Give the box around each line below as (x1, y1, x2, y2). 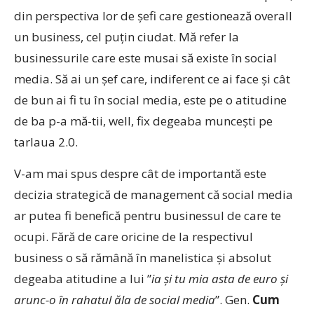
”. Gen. (215, 292, 252, 308)
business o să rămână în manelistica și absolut (14, 250, 271, 266)
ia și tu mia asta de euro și (151, 271, 288, 287)
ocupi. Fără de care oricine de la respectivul (14, 228, 253, 245)
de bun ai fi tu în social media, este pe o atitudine (14, 92, 287, 108)
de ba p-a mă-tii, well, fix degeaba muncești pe (14, 113, 273, 129)
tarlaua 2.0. (14, 134, 78, 150)
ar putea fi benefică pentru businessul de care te (14, 207, 281, 224)
